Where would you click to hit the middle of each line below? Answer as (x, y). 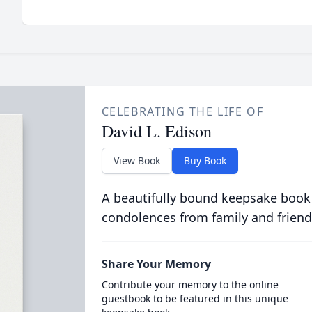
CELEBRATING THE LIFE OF (182, 111)
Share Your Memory (156, 264)
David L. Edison (156, 131)
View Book (136, 161)
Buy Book (205, 161)
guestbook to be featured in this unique (195, 298)
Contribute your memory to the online (190, 284)
